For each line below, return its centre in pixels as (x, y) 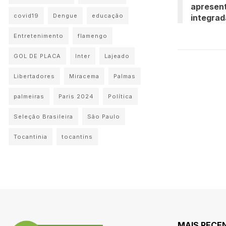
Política (120, 96)
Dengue (65, 16)
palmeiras (29, 96)
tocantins (77, 137)
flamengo (93, 36)
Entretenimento (39, 36)
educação (108, 16)
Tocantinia (31, 137)
